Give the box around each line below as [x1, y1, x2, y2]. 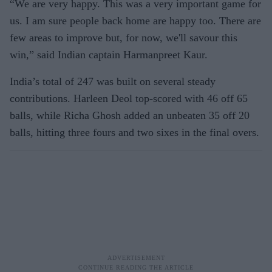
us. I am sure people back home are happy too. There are [10, 14, 261, 27]
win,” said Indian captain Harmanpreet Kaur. [10, 48, 208, 61]
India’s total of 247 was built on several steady [10, 75, 216, 87]
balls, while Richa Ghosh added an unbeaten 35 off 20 [10, 109, 250, 121]
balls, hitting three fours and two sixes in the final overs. [10, 126, 259, 138]
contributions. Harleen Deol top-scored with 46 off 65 [10, 92, 248, 104]
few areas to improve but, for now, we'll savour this [10, 31, 237, 44]
